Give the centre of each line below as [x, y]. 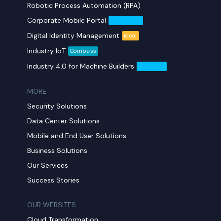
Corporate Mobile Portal [67, 20]
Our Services [48, 165]
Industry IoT [47, 51]
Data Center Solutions [64, 121]
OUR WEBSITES [52, 204]
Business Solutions [57, 150]
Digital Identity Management [74, 36]
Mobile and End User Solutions [77, 135]
